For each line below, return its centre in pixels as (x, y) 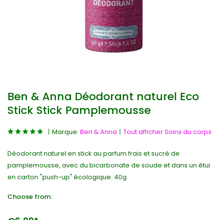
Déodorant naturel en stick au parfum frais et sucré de (94, 153)
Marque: (66, 132)
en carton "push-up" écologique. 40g (67, 177)
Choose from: (30, 197)
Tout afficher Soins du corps (167, 132)
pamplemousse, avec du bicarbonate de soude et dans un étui (109, 165)
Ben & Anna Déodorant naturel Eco (103, 96)
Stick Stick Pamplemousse (79, 110)
